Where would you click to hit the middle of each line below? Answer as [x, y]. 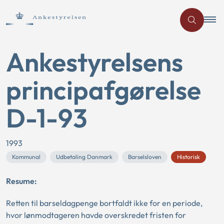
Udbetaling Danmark [84, 157]
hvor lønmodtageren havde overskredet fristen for [96, 215]
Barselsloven [145, 157]
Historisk [188, 157]
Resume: [21, 181]
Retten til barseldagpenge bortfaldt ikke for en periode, [104, 203]
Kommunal [26, 157]
